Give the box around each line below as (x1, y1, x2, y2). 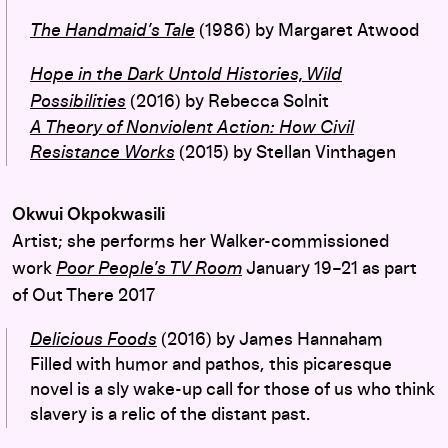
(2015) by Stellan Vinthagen (175, 143, 396, 162)
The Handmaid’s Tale (30, 21, 195, 40)
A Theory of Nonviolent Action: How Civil (30, 118, 354, 137)
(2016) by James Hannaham (157, 330, 383, 349)
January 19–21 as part (242, 259, 417, 278)
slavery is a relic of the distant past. (30, 405, 314, 424)
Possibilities (30, 92, 126, 111)
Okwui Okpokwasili (12, 205, 165, 224)
